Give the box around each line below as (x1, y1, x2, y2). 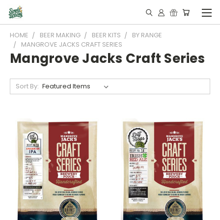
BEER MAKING (40, 30, 81, 40)
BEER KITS (92, 30, 121, 40)
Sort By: (15, 82, 39, 91)
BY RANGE (132, 30, 162, 40)
